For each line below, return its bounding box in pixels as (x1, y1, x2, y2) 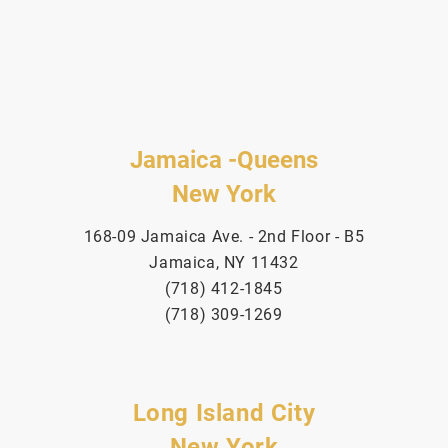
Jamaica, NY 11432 (149, 251, 299, 273)
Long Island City (132, 396, 316, 429)
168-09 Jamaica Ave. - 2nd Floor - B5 (83, 225, 365, 247)
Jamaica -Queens (130, 143, 318, 176)
